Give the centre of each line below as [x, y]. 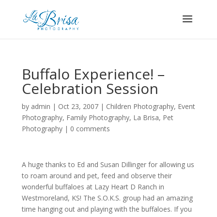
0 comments [90, 129]
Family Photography [98, 117]
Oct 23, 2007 [78, 106]
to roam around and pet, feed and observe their [97, 176]
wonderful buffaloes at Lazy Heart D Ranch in [93, 187]
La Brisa [146, 117]
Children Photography [140, 106]
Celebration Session [90, 88]
